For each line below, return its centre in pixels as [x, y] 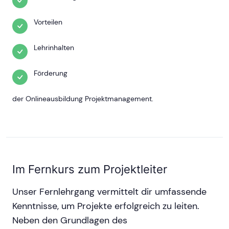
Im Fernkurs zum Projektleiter [90, 169]
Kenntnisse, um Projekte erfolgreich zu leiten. [106, 206]
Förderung [51, 73]
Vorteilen [48, 22]
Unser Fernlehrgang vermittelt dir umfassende [109, 192]
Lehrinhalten [54, 48]
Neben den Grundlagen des [70, 221]
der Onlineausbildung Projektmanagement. [83, 99]
